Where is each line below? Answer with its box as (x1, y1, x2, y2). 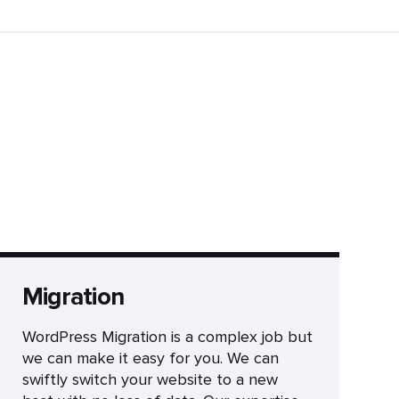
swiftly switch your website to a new (21, 370, 278, 389)
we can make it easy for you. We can (21, 348, 279, 368)
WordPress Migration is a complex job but (21, 327, 313, 346)
